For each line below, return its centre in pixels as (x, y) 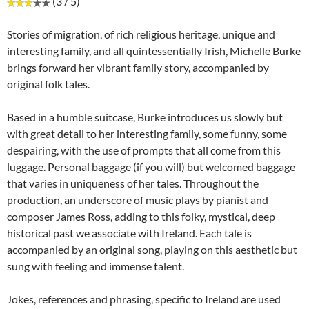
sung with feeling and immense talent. (96, 266)
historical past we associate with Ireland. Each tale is (129, 232)
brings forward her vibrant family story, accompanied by (138, 67)
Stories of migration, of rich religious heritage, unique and (141, 34)
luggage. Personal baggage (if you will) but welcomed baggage (151, 166)
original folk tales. (48, 83)
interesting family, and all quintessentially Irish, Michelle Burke (154, 50)
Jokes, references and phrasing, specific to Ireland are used (144, 299)
